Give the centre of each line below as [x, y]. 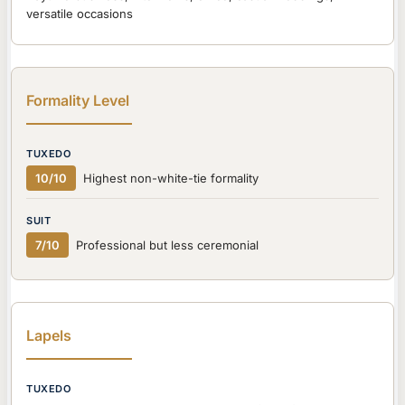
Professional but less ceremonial [167, 245]
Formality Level [78, 101]
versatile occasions [80, 14]
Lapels [49, 336]
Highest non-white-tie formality [171, 179]
